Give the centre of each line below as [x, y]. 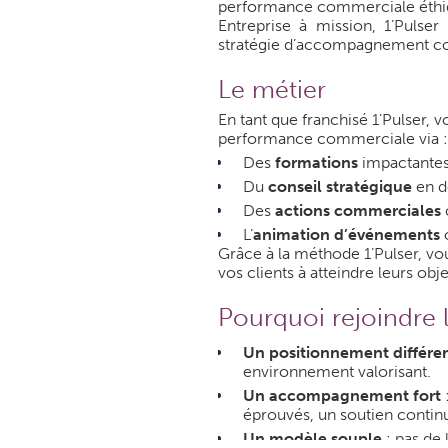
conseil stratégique [339, 186]
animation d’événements [346, 234]
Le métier [271, 89]
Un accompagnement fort [341, 395]
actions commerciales [357, 210]
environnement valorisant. [336, 371]
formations [316, 162]
